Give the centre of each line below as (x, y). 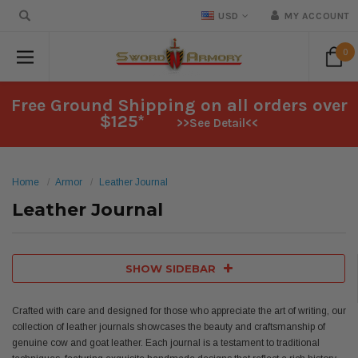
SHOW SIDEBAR (170, 268)
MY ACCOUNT (317, 16)
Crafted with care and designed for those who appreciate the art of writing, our (179, 311)
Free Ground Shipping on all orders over (179, 105)
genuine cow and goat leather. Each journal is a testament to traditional (166, 343)
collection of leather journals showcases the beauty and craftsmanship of (169, 327)
